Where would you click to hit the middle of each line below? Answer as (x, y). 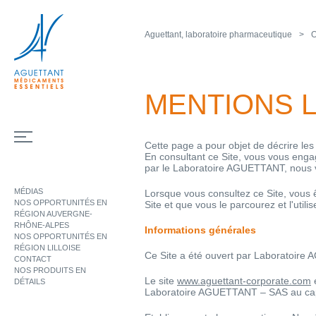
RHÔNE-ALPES (42, 225)
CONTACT (33, 259)
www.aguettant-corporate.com (244, 280)
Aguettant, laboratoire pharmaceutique (218, 35)
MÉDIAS (29, 191)
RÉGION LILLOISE (47, 248)
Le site (161, 280)
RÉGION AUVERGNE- (53, 214)
